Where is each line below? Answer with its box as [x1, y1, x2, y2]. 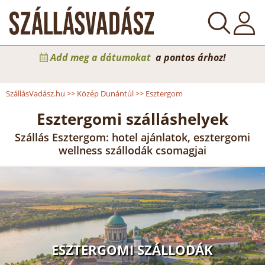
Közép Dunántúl [77, 88, 134, 99]
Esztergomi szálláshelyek [37, 108, 228, 130]
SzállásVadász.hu [6, 88, 65, 99]
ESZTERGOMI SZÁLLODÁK [51, 240, 214, 258]
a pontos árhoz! [153, 51, 226, 64]
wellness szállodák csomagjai [59, 143, 206, 157]
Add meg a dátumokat [50, 51, 151, 64]
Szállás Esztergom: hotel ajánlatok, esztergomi [15, 130, 250, 144]
